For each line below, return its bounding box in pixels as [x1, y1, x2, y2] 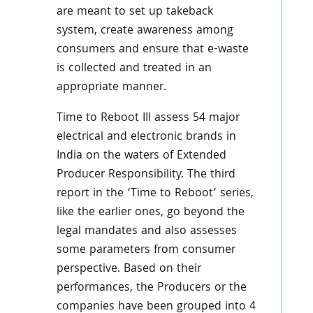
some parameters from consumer [56, 241, 235, 261]
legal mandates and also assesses [56, 222, 237, 242]
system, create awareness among [56, 22, 233, 41]
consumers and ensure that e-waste [56, 41, 249, 60]
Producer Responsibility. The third [56, 166, 235, 185]
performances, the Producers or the [56, 279, 247, 298]
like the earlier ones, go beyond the [56, 203, 245, 223]
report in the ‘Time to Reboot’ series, [56, 184, 254, 204]
